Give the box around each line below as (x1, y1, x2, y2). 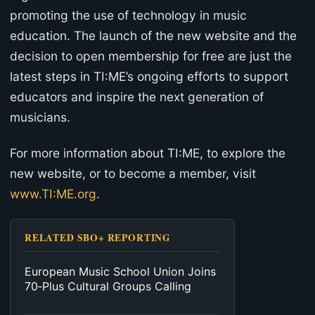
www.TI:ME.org (10, 186, 96, 201)
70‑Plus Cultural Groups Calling (25, 279, 191, 294)
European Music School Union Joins (25, 264, 216, 279)
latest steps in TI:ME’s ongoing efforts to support (10, 69, 288, 84)
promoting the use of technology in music (10, 8, 247, 23)
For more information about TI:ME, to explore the (10, 145, 285, 160)
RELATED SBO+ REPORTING (25, 231, 171, 245)
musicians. (10, 110, 70, 125)
